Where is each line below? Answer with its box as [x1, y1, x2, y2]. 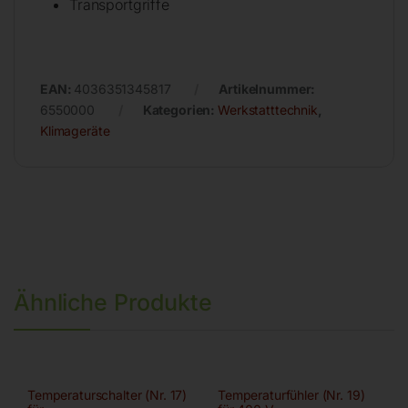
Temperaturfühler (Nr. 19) [217, 386, 365, 403]
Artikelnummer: [219, 80, 316, 97]
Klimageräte [40, 122, 110, 138]
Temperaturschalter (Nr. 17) [26, 386, 188, 403]
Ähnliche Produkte [14, 288, 212, 316]
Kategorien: [142, 101, 219, 117]
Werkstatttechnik [218, 101, 318, 117]
